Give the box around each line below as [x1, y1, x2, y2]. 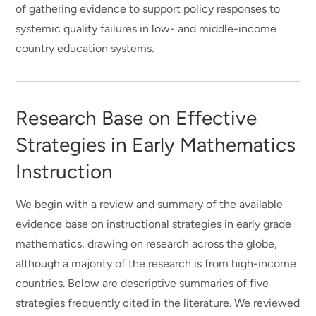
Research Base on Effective [16, 105, 257, 130]
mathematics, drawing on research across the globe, [16, 236, 278, 250]
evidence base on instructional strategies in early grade [16, 217, 292, 231]
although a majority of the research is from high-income [16, 256, 297, 270]
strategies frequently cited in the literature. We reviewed [16, 296, 300, 310]
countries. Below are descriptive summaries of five [16, 276, 269, 290]
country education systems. [16, 41, 154, 55]
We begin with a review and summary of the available [16, 197, 284, 211]
